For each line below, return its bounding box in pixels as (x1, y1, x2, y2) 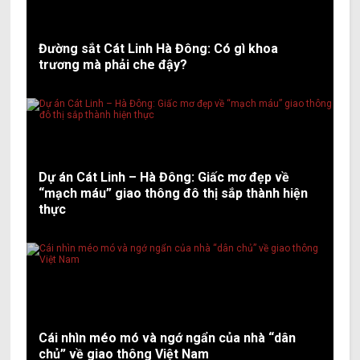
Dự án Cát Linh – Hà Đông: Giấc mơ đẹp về (39, 170, 290, 186)
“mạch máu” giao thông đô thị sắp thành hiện (39, 186, 309, 202)
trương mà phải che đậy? (39, 57, 188, 73)
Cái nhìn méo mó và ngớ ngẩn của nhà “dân (39, 330, 297, 346)
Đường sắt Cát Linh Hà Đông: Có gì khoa (39, 41, 279, 57)
